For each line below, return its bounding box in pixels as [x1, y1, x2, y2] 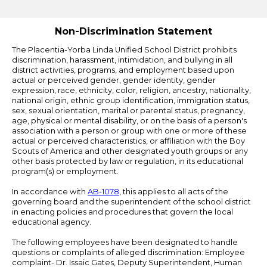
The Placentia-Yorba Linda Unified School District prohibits [12, 45, 237, 55]
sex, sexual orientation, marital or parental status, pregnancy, [12, 106, 245, 116]
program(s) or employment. [12, 167, 119, 176]
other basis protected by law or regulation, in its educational [12, 157, 243, 166]
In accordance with [12, 187, 88, 197]
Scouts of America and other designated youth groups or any [12, 147, 248, 156]
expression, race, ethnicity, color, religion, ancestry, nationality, [12, 86, 251, 95]
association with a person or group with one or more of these [12, 126, 247, 136]
